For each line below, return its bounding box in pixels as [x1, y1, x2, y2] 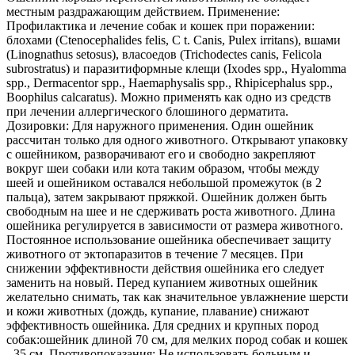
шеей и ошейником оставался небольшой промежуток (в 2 [6, 176, 322, 190]
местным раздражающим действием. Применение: [6, 5, 280, 19]
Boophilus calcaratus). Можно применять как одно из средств [6, 90, 331, 105]
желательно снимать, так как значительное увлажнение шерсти [6, 290, 349, 304]
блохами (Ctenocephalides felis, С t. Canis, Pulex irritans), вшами [6, 33, 341, 48]
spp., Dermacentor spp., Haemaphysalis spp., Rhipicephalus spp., [6, 76, 333, 90]
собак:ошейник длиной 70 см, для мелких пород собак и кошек [6, 333, 348, 347]
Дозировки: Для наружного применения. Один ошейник [6, 119, 314, 133]
